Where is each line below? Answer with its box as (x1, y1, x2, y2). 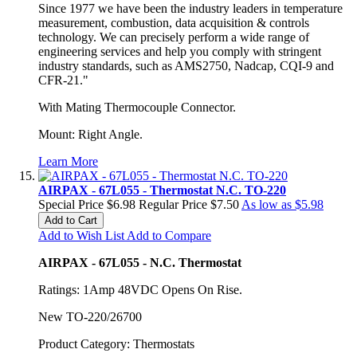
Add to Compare (127, 228, 211, 242)
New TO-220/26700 (38, 309, 142, 324)
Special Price (38, 197, 104, 211)
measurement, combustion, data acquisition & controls (38, 15, 309, 29)
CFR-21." (38, 73, 88, 87)
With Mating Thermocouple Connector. (38, 100, 236, 114)
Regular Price (139, 197, 207, 211)
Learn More (38, 154, 98, 168)
